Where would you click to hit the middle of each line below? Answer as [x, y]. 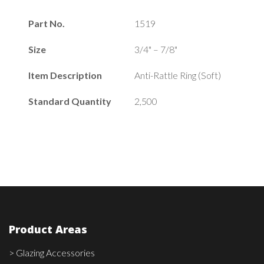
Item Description [65, 75]
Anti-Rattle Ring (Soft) [178, 75]
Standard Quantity [70, 101]
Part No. [47, 23]
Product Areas [48, 229]
